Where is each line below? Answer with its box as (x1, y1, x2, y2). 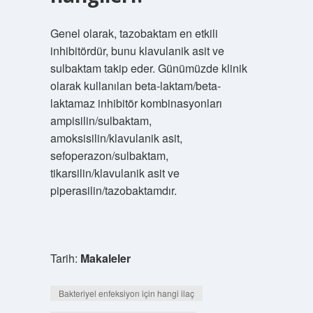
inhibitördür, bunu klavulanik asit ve (50, 43, 224, 59)
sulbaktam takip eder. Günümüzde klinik (50, 60, 247, 76)
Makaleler (80, 250, 131, 266)
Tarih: (50, 250, 80, 266)
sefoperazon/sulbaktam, (50, 147, 168, 163)
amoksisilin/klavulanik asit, (50, 130, 182, 146)
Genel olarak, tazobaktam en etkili (50, 25, 218, 41)
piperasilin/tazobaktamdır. (50, 182, 177, 198)
